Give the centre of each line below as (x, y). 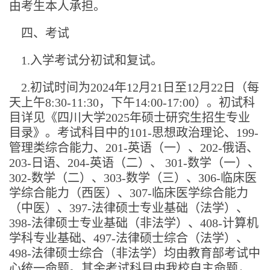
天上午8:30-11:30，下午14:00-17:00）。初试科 (132, 102)
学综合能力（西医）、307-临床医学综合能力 (129, 193)
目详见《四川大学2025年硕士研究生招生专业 (130, 117)
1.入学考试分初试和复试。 (86, 60)
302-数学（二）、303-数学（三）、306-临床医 (133, 177)
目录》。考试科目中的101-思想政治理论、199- (134, 132)
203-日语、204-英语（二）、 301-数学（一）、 (134, 162)
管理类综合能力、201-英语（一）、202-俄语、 (134, 147)
